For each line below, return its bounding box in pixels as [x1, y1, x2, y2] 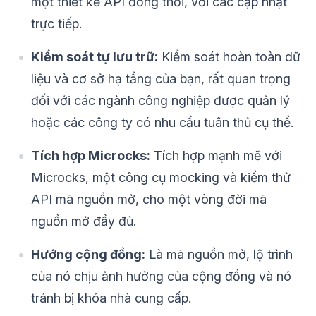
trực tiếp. [31, 16, 82, 32]
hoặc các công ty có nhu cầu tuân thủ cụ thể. [31, 115, 293, 130]
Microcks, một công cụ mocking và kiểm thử [31, 170, 291, 186]
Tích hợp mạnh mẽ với [150, 148, 282, 164]
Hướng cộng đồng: [31, 247, 145, 262]
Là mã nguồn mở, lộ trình [145, 247, 293, 262]
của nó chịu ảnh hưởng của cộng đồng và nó [31, 269, 291, 284]
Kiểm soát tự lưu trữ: [31, 49, 158, 65]
